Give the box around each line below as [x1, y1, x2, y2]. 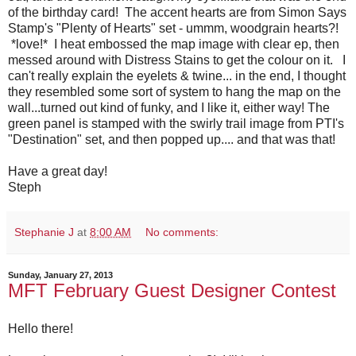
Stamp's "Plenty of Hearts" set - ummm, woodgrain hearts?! [8, 21, 339, 36]
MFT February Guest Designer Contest [8, 280, 336, 302]
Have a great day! [8, 164, 107, 179]
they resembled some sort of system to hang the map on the [8, 85, 341, 99]
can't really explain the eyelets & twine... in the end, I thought [8, 69, 346, 83]
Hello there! [8, 321, 73, 335]
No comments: [145, 226, 219, 239]
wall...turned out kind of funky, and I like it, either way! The [8, 101, 330, 115]
